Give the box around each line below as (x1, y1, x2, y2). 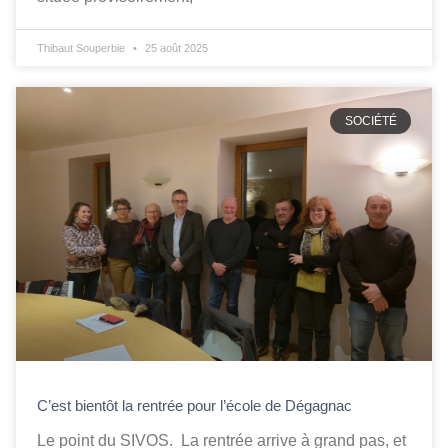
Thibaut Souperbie (37, 41, 128, 54)
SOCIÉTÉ (344, 114, 397, 129)
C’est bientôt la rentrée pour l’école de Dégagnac (37, 397, 356, 415)
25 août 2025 (142, 41, 208, 54)
